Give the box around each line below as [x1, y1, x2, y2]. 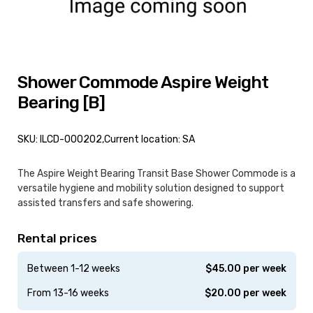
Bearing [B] [17, 92, 105, 112]
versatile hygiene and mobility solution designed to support [17, 182, 284, 194]
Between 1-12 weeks [27, 262, 120, 275]
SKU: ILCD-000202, [17, 133, 104, 145]
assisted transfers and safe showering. [17, 196, 194, 209]
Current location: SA [103, 133, 195, 145]
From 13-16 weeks [27, 286, 109, 299]
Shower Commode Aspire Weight [17, 71, 268, 92]
